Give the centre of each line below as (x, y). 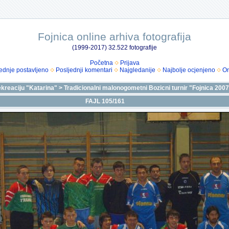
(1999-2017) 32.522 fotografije (114, 48)
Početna (101, 63)
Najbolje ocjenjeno (189, 70)
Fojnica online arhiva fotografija (114, 37)
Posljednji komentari (84, 70)
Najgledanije (137, 70)
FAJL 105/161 (105, 101)
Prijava (130, 63)
